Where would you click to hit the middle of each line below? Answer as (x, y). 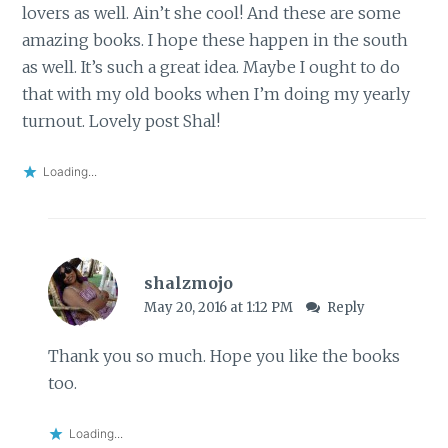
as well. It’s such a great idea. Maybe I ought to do (211, 67)
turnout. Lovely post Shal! (121, 121)
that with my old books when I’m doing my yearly (216, 94)
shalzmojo (188, 282)
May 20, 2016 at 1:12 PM (219, 307)
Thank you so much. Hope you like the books (223, 355)
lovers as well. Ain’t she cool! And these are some (212, 13)
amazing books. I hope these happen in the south (215, 40)
